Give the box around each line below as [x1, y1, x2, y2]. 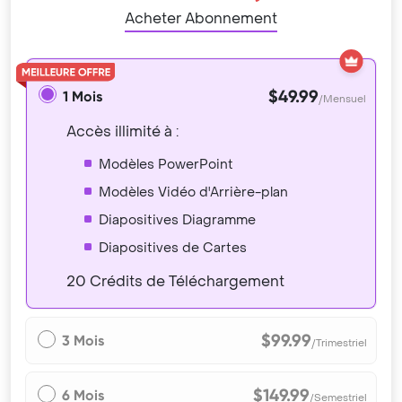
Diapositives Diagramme [99, 212, 256, 229]
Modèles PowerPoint [99, 156, 233, 173]
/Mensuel [319, 92, 367, 106]
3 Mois [62, 332, 104, 349]
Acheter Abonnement [125, 9, 277, 28]
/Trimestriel [311, 336, 368, 350]
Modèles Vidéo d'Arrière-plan [99, 184, 288, 201]
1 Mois [63, 88, 102, 105]
